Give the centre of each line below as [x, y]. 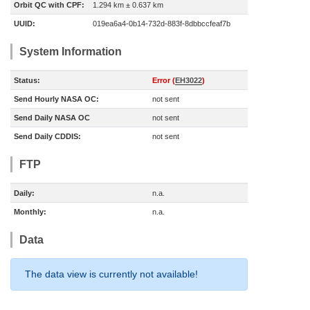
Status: [27, 80]
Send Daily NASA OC [52, 118]
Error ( [164, 80]
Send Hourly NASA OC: [56, 99]
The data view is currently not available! [111, 274]
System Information [71, 52]
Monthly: [30, 212]
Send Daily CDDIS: [47, 136]
